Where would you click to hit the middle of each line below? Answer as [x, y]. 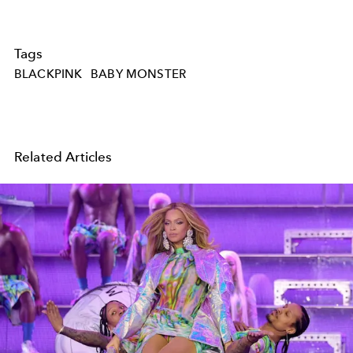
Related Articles [63, 156]
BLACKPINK [48, 74]
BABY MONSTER [139, 74]
